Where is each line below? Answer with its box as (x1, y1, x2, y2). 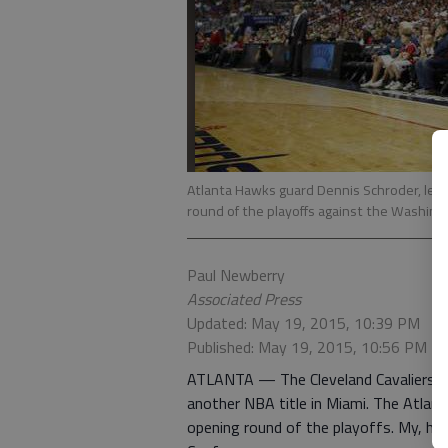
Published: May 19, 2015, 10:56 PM (187, 335, 427, 359)
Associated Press (187, 287, 301, 311)
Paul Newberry (187, 263, 285, 287)
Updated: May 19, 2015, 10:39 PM (187, 311, 420, 335)
